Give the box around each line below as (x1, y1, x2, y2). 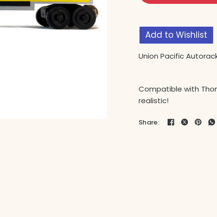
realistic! (139, 95, 169, 106)
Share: (139, 117, 159, 127)
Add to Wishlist (145, 29, 208, 41)
